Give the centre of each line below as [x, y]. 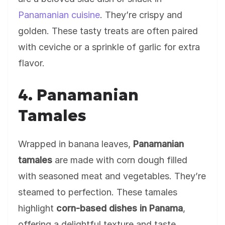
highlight [37, 208]
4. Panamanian [78, 95]
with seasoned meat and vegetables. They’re [112, 176]
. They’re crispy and [141, 15]
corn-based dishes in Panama [120, 208]
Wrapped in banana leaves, [76, 144]
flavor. [31, 63]
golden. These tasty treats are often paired [108, 31]
